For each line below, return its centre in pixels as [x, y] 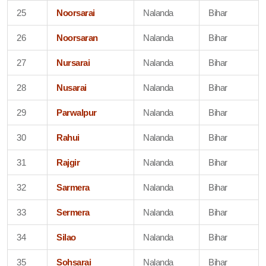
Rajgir [68, 162]
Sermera [73, 212]
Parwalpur [77, 112]
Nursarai [73, 62]
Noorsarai [76, 12]
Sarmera [73, 187]
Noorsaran [77, 37]
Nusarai [72, 87]
